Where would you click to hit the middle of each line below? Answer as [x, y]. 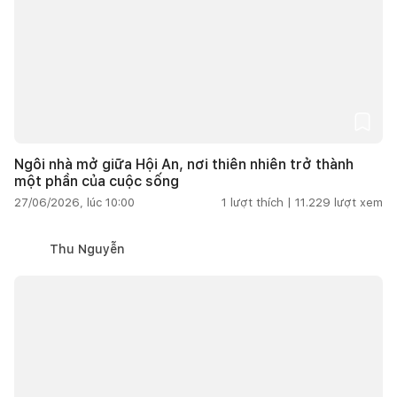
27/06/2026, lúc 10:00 [74, 202]
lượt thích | [261, 202]
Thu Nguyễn [87, 249]
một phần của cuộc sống [97, 181]
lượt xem [358, 202]
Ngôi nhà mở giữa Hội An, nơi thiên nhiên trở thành [184, 164]
